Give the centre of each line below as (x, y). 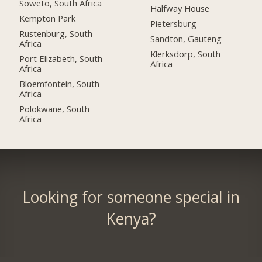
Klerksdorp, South (186, 54)
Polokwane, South (55, 108)
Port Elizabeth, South (61, 58)
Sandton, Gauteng (186, 38)
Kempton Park (48, 18)
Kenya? (131, 218)
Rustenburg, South (56, 33)
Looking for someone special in (131, 197)
